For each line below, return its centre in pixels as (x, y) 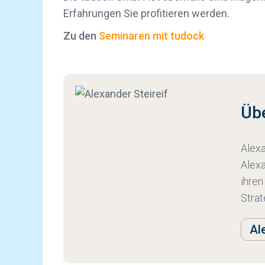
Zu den (81, 36)
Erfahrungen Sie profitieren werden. (146, 13)
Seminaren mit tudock (151, 36)
